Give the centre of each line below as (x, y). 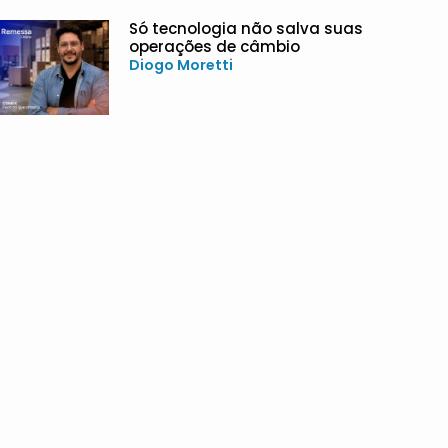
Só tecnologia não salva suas (245, 28)
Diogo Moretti (180, 64)
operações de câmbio (214, 46)
